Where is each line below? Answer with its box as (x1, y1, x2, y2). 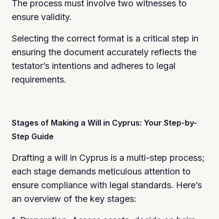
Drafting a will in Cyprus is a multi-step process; (12, 152, 205, 163)
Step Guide (12, 131, 54, 141)
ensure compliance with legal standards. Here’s (12, 179, 202, 190)
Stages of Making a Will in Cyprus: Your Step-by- (12, 117, 197, 128)
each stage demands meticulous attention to (12, 166, 191, 176)
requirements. (12, 74, 66, 85)
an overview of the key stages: (12, 193, 136, 204)
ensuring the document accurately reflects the (12, 46, 197, 57)
